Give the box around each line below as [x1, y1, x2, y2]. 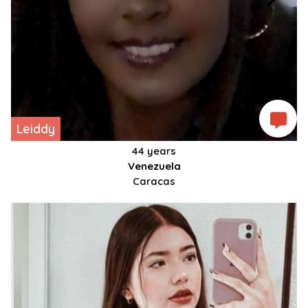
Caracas [133, 175, 175, 188]
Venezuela [127, 159, 181, 173]
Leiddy [16, 121, 55, 137]
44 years [132, 144, 176, 158]
